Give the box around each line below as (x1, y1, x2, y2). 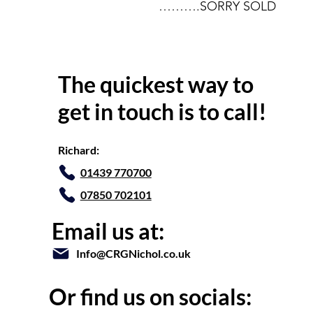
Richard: (57, 143, 99, 156)
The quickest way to (57, 71, 254, 98)
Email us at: (51, 217, 164, 245)
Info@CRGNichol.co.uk (75, 247, 191, 260)
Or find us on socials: (48, 283, 252, 310)
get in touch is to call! (57, 98, 267, 125)
